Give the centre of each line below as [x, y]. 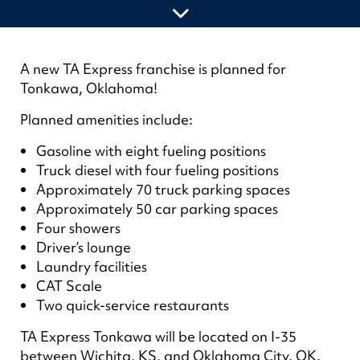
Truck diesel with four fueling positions [158, 170]
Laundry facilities [92, 266]
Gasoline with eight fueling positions [151, 151]
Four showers [79, 228]
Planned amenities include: [107, 119]
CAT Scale [70, 286]
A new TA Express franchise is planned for [153, 69]
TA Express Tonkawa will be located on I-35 [159, 336]
